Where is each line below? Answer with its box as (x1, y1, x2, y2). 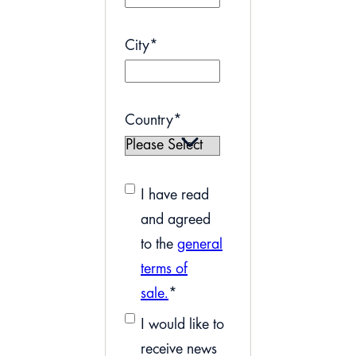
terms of (141, 261, 188, 277)
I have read (141, 187, 209, 203)
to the (141, 236, 177, 253)
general (177, 236, 222, 253)
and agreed (141, 211, 211, 228)
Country (125, 112, 173, 129)
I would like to (141, 316, 224, 333)
